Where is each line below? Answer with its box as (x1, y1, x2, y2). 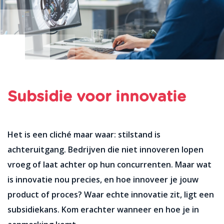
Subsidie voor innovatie (7, 89, 186, 104)
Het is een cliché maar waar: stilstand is (7, 129, 160, 140)
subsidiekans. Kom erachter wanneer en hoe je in (7, 204, 199, 215)
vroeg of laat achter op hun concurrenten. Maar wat (7, 159, 211, 170)
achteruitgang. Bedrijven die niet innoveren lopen (7, 144, 203, 155)
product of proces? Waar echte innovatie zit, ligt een (7, 189, 214, 200)
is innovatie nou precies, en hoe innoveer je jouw (7, 174, 198, 185)
